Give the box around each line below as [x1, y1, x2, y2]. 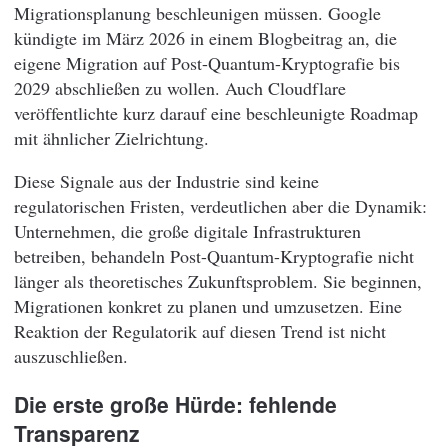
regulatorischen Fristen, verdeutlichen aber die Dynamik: [14, 194, 427, 219]
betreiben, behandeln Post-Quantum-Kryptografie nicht [14, 244, 414, 269]
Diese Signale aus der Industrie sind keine [14, 169, 319, 194]
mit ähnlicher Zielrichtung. [14, 126, 209, 151]
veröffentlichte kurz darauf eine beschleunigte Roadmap [14, 101, 418, 126]
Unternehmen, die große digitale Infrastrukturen [14, 219, 361, 244]
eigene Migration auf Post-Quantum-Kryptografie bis [14, 51, 400, 76]
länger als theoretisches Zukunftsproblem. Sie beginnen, [14, 269, 422, 294]
